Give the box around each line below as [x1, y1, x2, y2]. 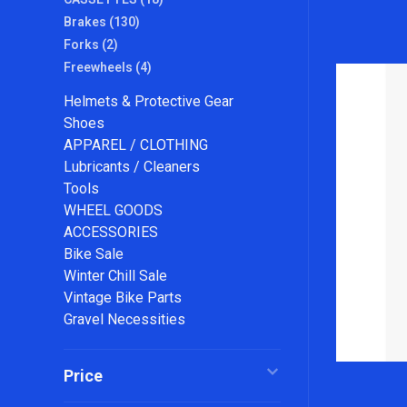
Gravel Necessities [64, 311, 185, 328]
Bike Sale [64, 245, 124, 263]
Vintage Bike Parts [64, 289, 182, 306]
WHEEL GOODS [64, 202, 163, 219]
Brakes [64, 15, 109, 29]
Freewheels [64, 60, 135, 74]
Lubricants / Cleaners [64, 158, 200, 175]
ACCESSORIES [64, 223, 158, 241]
